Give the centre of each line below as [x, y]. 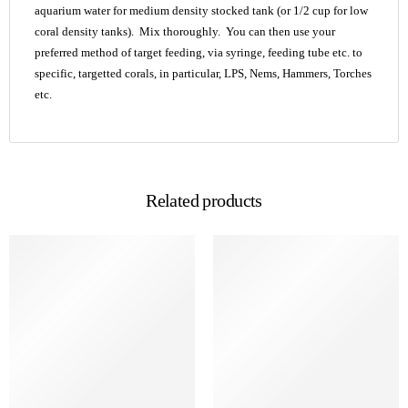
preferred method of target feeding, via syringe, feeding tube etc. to [199, 52]
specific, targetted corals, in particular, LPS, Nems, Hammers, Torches [203, 73]
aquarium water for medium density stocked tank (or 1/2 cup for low [201, 10]
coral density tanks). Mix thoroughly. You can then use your [185, 31]
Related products [204, 201]
